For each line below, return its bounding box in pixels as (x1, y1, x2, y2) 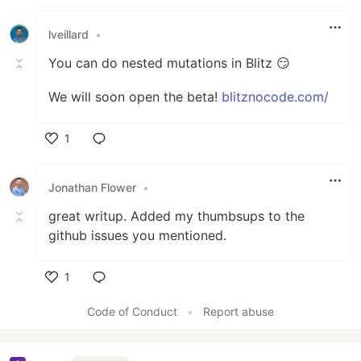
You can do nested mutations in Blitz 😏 (48, 55, 290, 72)
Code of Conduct (87, 305, 177, 319)
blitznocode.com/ (222, 89, 329, 106)
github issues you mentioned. (48, 227, 226, 244)
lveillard (48, 27, 89, 41)
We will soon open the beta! (48, 89, 222, 106)
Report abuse (203, 305, 274, 319)
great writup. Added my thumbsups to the (48, 208, 305, 225)
